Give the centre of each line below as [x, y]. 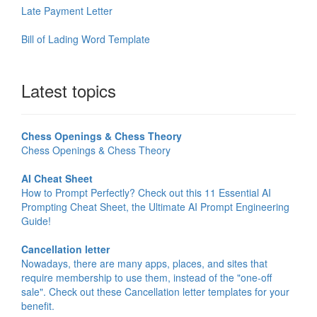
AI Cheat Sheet [57, 179]
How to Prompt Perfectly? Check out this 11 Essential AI [146, 193]
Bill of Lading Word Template [86, 39]
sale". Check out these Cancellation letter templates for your [155, 292]
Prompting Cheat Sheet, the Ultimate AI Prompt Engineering [155, 207]
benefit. [38, 306]
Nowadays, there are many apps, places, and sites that [144, 264]
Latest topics [69, 91]
